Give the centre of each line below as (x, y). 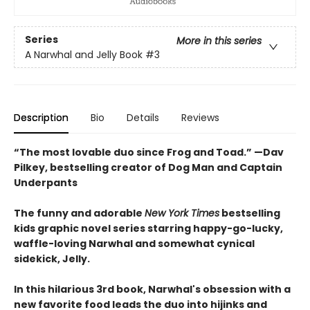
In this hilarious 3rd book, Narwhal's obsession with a (152, 290)
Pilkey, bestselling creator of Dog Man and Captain (148, 168)
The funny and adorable (79, 213)
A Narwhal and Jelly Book (84, 54)
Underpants (46, 183)
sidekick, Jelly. (52, 259)
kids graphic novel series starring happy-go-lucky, (148, 229)
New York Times (182, 213)
